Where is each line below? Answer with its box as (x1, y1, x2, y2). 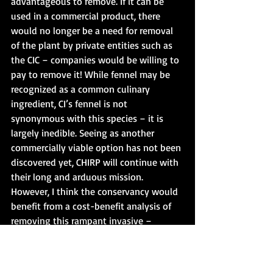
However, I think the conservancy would (11, 185, 180, 197)
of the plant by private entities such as (11, 38, 175, 51)
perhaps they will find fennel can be (11, 229, 163, 241)
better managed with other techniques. (11, 243, 175, 256)
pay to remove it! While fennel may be (11, 68, 172, 80)
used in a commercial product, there (11, 9, 163, 22)
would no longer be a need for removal (11, 24, 175, 37)
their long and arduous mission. (11, 170, 146, 183)
